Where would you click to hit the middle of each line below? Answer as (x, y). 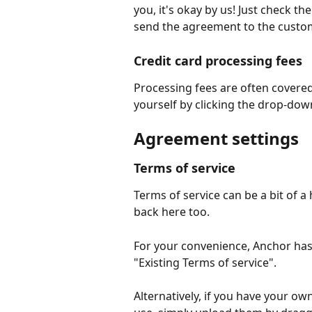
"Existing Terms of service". (205, 262)
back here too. (172, 212)
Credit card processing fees (218, 60)
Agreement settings (216, 139)
